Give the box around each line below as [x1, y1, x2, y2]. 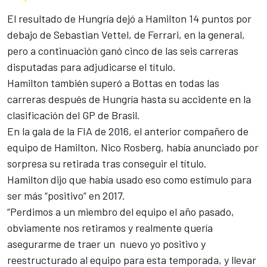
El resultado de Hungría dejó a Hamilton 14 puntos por [7, 11, 252, 25]
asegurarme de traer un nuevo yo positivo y [7, 237, 206, 250]
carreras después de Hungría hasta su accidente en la [7, 92, 251, 105]
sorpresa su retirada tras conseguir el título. [7, 156, 207, 170]
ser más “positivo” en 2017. [7, 188, 125, 202]
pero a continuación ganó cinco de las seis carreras [7, 44, 238, 57]
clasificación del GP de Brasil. [7, 108, 140, 122]
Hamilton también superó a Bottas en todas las [7, 76, 219, 89]
